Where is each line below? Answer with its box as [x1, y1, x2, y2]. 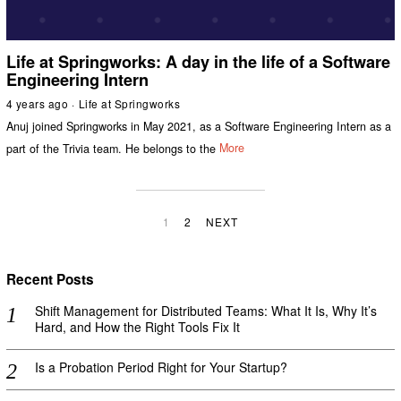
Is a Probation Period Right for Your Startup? [34, 358, 287, 377]
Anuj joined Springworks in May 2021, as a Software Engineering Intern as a [5, 117, 391, 134]
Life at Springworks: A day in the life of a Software [5, 49, 390, 73]
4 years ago [5, 95, 69, 111]
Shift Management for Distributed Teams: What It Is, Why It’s [34, 302, 377, 320]
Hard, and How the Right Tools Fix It [34, 318, 240, 337]
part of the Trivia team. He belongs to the [5, 140, 216, 157]
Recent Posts [5, 269, 94, 290]
